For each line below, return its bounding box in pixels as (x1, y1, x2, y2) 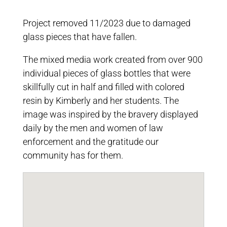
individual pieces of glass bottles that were (22, 68, 191, 79)
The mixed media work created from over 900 (22, 54, 203, 65)
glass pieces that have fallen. (22, 31, 137, 42)
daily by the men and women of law (22, 123, 163, 133)
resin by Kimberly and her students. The (22, 95, 179, 106)
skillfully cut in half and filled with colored (22, 82, 184, 92)
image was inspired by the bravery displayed (22, 109, 198, 120)
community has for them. (22, 150, 123, 161)
